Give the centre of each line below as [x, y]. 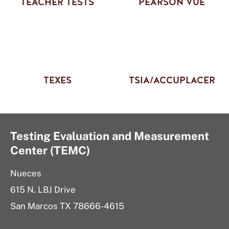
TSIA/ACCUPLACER [172, 80]
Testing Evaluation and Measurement [110, 136]
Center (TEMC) [50, 150]
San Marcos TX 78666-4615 [67, 206]
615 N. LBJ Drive [43, 190]
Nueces [26, 173]
